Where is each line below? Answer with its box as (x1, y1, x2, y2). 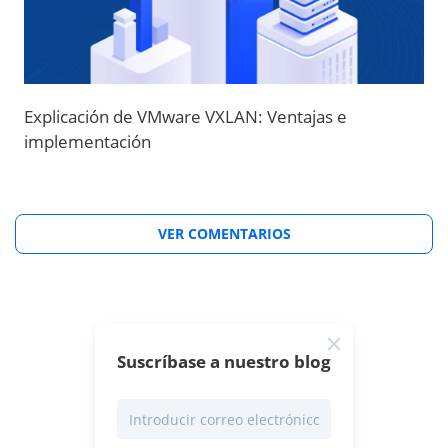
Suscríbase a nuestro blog (117, 350, 331, 374)
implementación (24, 130, 151, 154)
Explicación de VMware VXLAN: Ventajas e (24, 105, 347, 129)
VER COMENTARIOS (157, 224, 291, 244)
